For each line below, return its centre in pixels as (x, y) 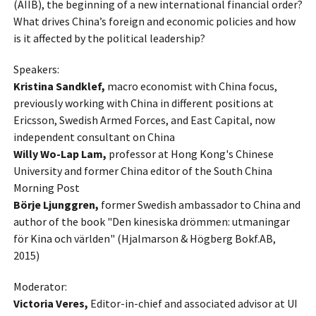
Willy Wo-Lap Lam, (60, 153)
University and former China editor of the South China (142, 170)
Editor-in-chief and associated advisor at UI (193, 303)
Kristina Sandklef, (59, 86)
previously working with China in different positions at (143, 103)
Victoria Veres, (50, 303)
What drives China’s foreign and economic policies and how (154, 21)
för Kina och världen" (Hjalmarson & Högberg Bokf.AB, (144, 238)
